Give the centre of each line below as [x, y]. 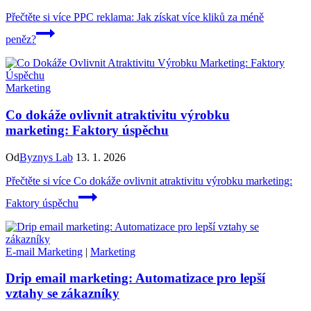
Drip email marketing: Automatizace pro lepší [135, 278]
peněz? [21, 40]
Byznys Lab [46, 157]
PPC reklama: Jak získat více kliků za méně [167, 17]
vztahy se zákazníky [62, 294]
